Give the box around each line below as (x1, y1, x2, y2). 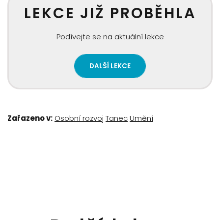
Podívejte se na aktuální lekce (56, 31, 164, 42)
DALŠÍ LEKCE (89, 61, 131, 71)
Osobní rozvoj (55, 113, 104, 124)
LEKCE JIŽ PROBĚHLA (24, 2, 196, 24)
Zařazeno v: (7, 113, 53, 124)
